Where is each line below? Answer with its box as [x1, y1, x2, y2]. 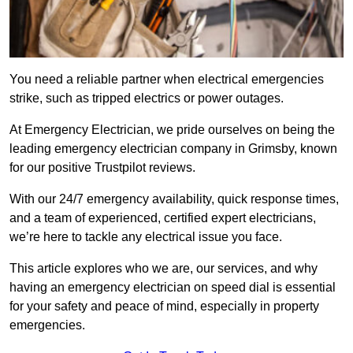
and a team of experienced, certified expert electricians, [9, 211, 316, 225]
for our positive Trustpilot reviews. [9, 161, 195, 175]
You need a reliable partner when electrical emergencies [9, 72, 324, 87]
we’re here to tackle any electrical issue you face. [9, 230, 282, 244]
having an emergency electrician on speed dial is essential [9, 281, 336, 295]
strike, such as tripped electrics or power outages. [9, 91, 284, 106]
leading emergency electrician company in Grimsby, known [9, 142, 337, 156]
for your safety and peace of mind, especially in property [9, 299, 319, 314]
